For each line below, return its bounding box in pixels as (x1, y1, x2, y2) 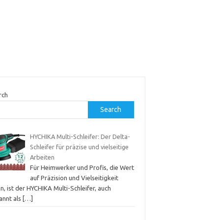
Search (100, 105, 122, 113)
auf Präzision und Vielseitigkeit (29, 174, 118, 181)
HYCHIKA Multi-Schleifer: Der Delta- (29, 133, 130, 140)
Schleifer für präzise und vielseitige (29, 143, 129, 150)
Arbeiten (29, 153, 55, 161)
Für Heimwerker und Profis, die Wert (29, 164, 134, 171)
